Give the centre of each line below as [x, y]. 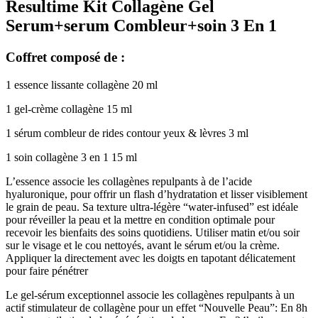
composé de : [88, 57]
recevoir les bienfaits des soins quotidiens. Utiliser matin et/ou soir [153, 232]
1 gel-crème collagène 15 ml [69, 109]
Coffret [26, 57]
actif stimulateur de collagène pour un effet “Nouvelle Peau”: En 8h [157, 307]
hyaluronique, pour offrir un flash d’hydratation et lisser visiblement [157, 194]
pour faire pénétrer [47, 270]
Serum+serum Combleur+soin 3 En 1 [141, 26]
